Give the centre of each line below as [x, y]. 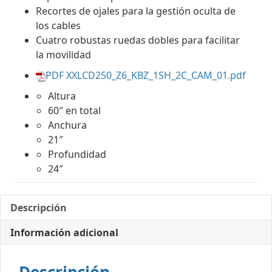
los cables [58, 25]
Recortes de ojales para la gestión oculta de [136, 11]
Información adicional [64, 233]
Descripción [39, 208]
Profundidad [77, 154]
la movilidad [63, 55]
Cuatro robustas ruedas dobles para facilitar [138, 40]
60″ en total [74, 110]
